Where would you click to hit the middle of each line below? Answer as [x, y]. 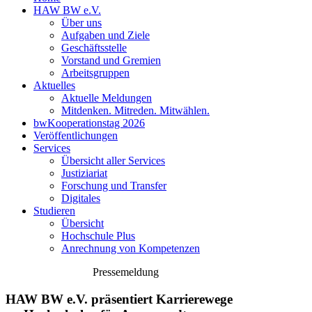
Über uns [81, 23]
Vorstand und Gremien [111, 60]
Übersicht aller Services [113, 161]
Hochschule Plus [98, 236]
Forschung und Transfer [114, 186]
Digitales [81, 198]
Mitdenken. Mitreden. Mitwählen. [135, 110]
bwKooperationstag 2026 [89, 123]
